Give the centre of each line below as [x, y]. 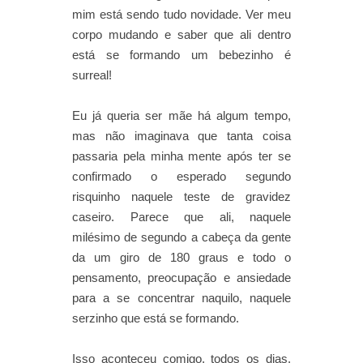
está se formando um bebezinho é [181, 54]
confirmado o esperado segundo [181, 176]
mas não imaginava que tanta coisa [181, 135]
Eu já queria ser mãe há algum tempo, [181, 115]
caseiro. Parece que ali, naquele [181, 216]
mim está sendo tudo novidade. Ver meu [181, 14]
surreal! [92, 75]
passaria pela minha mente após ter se [181, 156]
